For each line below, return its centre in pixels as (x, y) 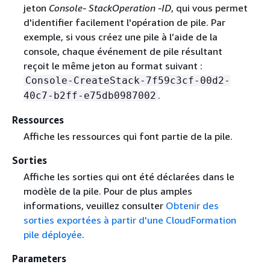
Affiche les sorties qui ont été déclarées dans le (129, 177)
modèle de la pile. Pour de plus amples (108, 191)
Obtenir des (192, 206)
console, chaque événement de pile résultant (123, 51)
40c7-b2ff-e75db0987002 (89, 95)
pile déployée (52, 235)
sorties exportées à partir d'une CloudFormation (130, 220)
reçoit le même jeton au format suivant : (113, 65)
